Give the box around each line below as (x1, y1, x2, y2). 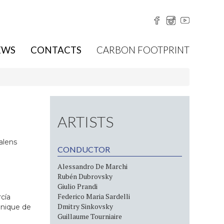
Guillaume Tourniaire (57, 211, 122, 221)
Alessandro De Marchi (57, 161, 128, 171)
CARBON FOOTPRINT (96, 44, 190, 56)
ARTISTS (57, 112, 114, 130)
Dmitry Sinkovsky (57, 201, 113, 211)
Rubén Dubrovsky (57, 171, 113, 181)
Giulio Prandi (57, 181, 98, 191)
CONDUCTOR (57, 144, 110, 154)
